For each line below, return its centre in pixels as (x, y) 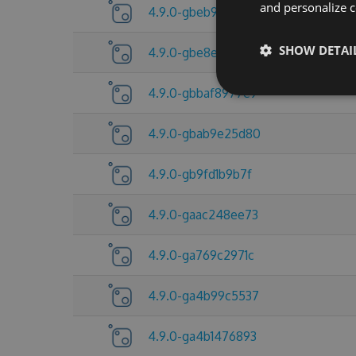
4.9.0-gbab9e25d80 (204, 133)
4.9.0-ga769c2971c (201, 255)
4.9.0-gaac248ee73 (203, 215)
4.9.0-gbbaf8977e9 (203, 93)
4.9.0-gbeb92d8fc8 (203, 12)
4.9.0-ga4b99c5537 (203, 296)
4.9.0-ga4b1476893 (202, 336)
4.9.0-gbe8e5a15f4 (201, 52)
